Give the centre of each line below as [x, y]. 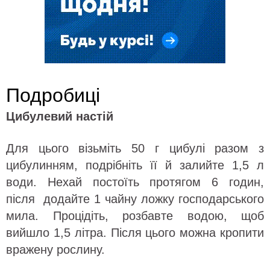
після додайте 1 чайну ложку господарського [135, 199]
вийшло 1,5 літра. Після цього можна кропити [135, 233]
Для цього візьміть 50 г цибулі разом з [135, 149]
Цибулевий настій [60, 117]
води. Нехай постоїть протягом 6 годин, [135, 182]
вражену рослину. [55, 250]
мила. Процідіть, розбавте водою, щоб [135, 216]
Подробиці [53, 96]
